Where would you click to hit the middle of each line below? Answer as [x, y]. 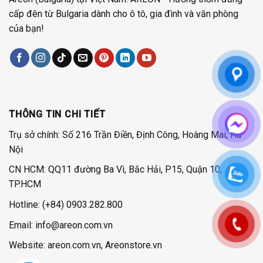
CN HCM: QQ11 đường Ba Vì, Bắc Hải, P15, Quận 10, [115, 170]
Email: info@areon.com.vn [61, 225]
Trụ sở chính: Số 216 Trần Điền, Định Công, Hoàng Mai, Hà [125, 134]
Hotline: [26, 204]
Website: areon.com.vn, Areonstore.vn [85, 245]
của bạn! [26, 29]
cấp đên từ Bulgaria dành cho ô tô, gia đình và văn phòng [124, 14]
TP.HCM [25, 184]
